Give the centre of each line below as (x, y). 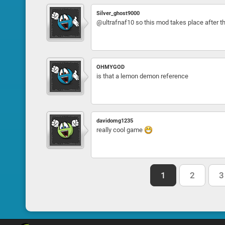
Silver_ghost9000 (118, 13)
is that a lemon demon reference (142, 76)
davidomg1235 (115, 121)
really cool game (120, 130)
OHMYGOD (110, 67)
